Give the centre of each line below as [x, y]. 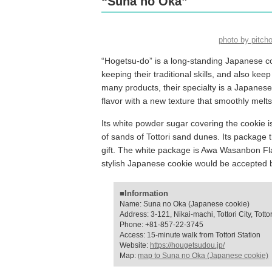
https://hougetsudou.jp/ [187, 245]
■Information [144, 193]
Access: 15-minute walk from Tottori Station [190, 235]
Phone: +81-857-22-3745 [161, 225]
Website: [135, 245]
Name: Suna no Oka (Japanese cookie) [185, 204]
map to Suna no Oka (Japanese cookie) [203, 256]
